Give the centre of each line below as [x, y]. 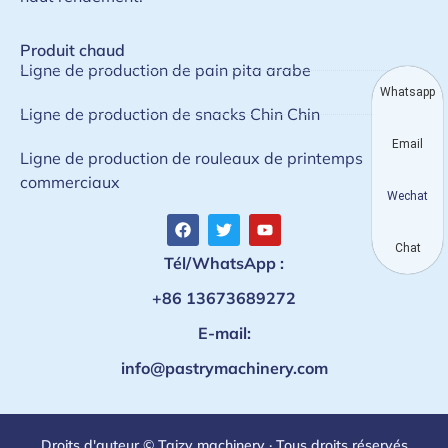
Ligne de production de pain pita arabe [165, 70]
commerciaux [70, 182]
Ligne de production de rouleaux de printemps [191, 158]
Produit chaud [72, 50]
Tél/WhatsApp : [224, 263]
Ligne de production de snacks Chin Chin [170, 114]
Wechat [407, 196]
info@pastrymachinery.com [224, 368]
